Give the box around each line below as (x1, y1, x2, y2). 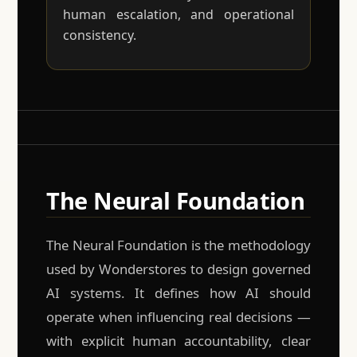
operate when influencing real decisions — (46, 308, 311, 327)
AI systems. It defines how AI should (46, 284, 311, 303)
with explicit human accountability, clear (46, 331, 311, 351)
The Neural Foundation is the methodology (46, 236, 311, 255)
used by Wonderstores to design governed (46, 260, 311, 279)
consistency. (63, 26, 137, 45)
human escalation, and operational (63, 6, 294, 24)
